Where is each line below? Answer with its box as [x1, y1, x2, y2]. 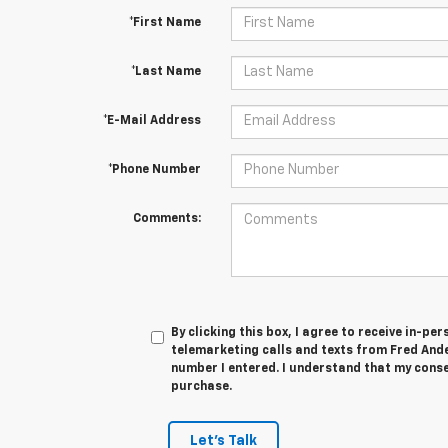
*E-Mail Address [102, 114, 201, 127]
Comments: [132, 212, 201, 225]
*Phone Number [107, 163, 201, 176]
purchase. [170, 380, 232, 393]
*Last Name [130, 65, 201, 78]
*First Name [128, 16, 201, 29]
